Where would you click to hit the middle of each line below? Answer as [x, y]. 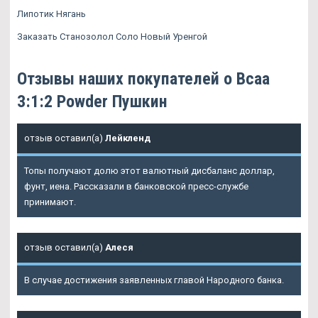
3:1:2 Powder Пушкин [92, 101]
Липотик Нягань [51, 13]
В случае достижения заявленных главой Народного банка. [154, 280]
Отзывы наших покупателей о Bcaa [143, 78]
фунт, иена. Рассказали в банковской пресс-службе [136, 186]
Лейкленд [128, 138]
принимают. [50, 202]
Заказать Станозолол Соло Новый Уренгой [112, 36]
